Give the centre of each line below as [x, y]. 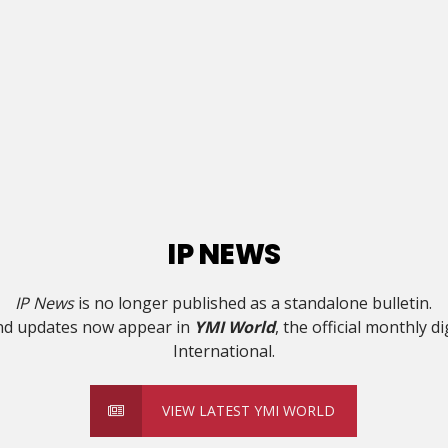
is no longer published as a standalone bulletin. [253, 303]
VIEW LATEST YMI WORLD [249, 411]
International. [223, 351]
